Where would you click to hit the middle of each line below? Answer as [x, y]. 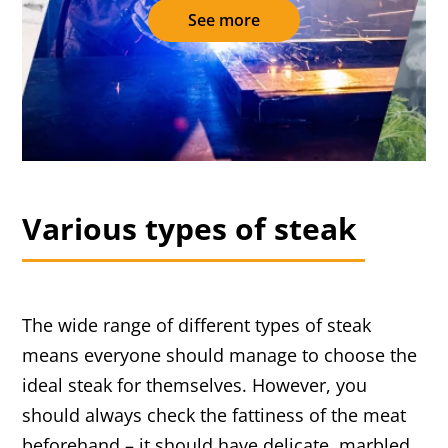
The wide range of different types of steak [197, 325]
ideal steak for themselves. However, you [195, 385]
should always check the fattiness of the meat [214, 415]
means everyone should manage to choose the [220, 355]
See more [223, 20]
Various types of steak [190, 229]
